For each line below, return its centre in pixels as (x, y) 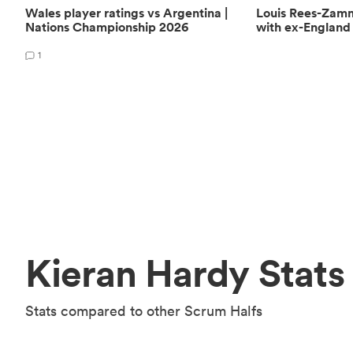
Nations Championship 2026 (107, 27)
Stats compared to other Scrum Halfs (144, 311)
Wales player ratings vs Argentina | (126, 13)
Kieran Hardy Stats (185, 273)
